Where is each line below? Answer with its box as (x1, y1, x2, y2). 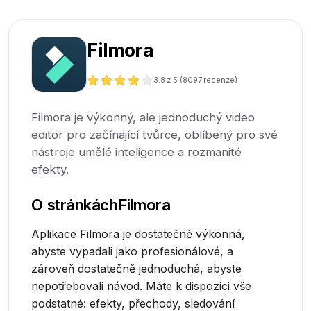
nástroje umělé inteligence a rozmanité (31, 145, 242, 160)
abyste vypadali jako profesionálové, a (31, 244, 234, 259)
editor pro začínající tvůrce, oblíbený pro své (31, 128, 278, 142)
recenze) (203, 75, 237, 85)
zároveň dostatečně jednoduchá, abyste (31, 262, 242, 276)
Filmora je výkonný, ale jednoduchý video (31, 110, 255, 125)
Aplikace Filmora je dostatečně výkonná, (31, 227, 246, 242)
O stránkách (31, 195, 118, 215)
